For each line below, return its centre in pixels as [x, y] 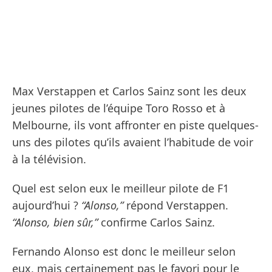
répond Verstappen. [176, 206]
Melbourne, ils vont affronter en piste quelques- [135, 125]
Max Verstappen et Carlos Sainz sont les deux [129, 91]
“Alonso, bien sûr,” [55, 223]
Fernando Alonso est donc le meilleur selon [124, 252]
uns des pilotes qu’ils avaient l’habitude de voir [133, 142]
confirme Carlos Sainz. [156, 223]
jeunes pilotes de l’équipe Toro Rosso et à [119, 108]
